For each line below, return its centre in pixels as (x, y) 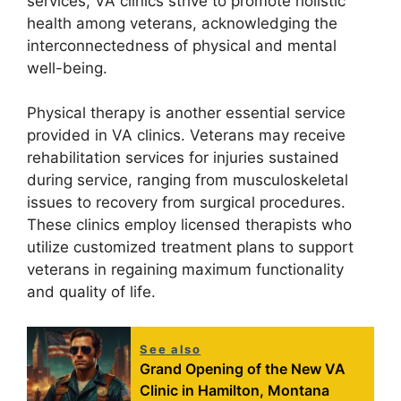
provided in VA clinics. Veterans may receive (186, 136)
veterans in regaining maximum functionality (185, 270)
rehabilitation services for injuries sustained (183, 158)
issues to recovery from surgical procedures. (186, 203)
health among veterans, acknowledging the (182, 23)
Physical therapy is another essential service (186, 113)
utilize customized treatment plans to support (190, 247)
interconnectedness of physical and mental (182, 45)
